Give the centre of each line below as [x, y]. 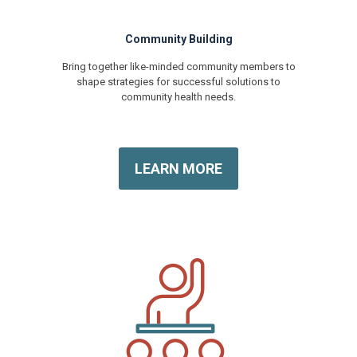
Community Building [178, 39]
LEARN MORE [178, 168]
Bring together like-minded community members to [178, 66]
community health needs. [178, 96]
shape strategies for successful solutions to [178, 81]
